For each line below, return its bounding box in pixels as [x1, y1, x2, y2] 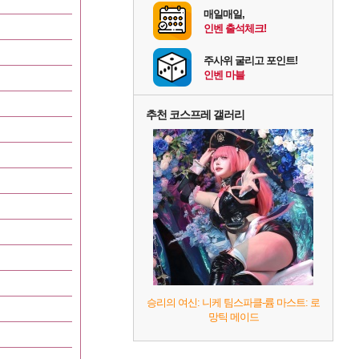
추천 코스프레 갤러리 [146, 108, 244, 122]
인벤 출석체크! [204, 22, 266, 35]
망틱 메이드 [208, 311, 259, 324]
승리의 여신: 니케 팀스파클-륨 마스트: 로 [147, 296, 320, 309]
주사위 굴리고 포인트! [204, 54, 297, 67]
